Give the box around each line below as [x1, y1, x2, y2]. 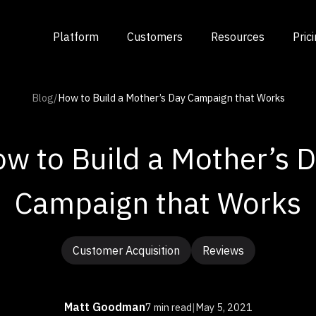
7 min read [145, 300, 192, 314]
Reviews [202, 243, 244, 257]
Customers [127, 30, 183, 44]
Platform [53, 30, 99, 44]
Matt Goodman [63, 300, 145, 314]
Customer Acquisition [72, 243, 180, 257]
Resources [211, 30, 265, 44]
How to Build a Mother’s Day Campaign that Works [57, 91, 285, 104]
